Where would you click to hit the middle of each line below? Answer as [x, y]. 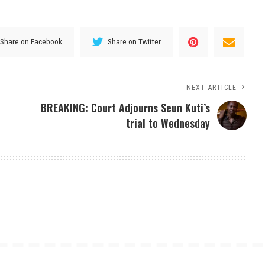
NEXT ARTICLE [211, 87]
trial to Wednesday [168, 123]
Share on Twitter [135, 42]
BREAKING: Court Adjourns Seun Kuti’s [126, 107]
